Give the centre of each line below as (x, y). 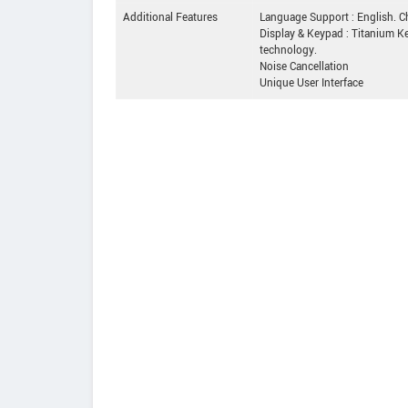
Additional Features (170, 18)
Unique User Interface (311, 84)
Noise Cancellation (304, 67)
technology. (288, 51)
